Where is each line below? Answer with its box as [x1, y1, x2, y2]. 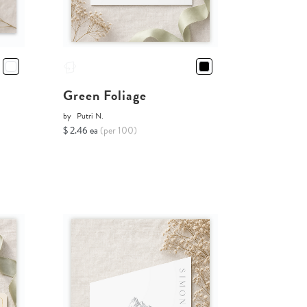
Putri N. [76, 110, 103, 123]
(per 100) [99, 123, 137, 138]
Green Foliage [62, 85, 147, 106]
